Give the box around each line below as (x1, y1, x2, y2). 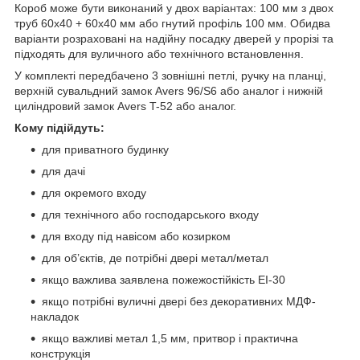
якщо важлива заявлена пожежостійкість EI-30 (42, 272, 285, 286)
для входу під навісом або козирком (42, 229, 231, 243)
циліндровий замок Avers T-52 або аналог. (14, 99, 236, 112)
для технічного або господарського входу (42, 207, 259, 221)
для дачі (42, 164, 85, 178)
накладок (31, 309, 79, 323)
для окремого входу (42, 186, 146, 199)
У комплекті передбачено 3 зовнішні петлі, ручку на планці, (14, 68, 326, 82)
